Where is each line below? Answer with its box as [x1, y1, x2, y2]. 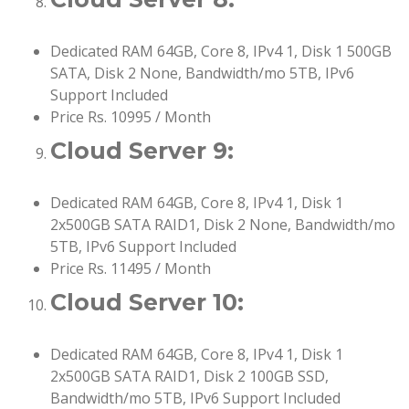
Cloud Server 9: [50, 137, 234, 165]
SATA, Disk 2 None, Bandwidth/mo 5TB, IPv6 [50, 63, 354, 84]
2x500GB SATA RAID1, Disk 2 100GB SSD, [50, 366, 329, 387]
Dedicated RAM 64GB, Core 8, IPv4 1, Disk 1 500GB [50, 41, 392, 62]
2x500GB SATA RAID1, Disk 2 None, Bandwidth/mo [50, 215, 395, 236]
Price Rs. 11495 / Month [50, 258, 211, 279]
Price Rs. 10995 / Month [50, 107, 211, 128]
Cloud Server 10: [50, 288, 244, 317]
